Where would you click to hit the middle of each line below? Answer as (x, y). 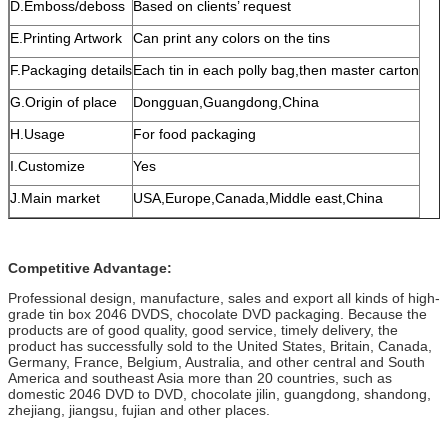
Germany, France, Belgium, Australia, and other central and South (216, 361)
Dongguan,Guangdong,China (226, 101)
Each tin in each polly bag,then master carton (276, 69)
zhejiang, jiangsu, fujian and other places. (139, 409)
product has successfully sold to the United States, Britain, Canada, (220, 345)
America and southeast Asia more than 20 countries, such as (200, 377)
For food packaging (194, 133)
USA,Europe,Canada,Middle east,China (258, 197)
